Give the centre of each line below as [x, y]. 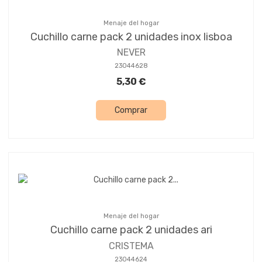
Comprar [131, 111]
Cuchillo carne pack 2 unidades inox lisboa [131, 37]
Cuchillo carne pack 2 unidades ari [131, 230]
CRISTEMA [131, 246]
